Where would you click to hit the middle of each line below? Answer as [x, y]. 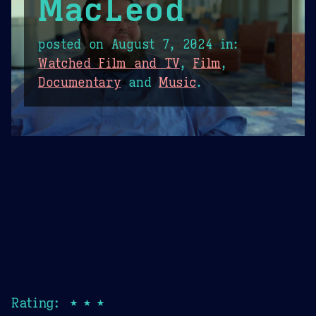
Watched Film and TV [109, 64]
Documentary [80, 83]
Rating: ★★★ [59, 302]
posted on [75, 45]
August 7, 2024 [162, 45]
